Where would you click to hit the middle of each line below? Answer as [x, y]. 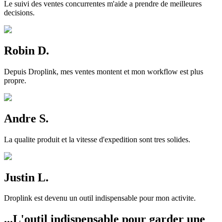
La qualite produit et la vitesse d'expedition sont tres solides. [97, 139]
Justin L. [26, 177]
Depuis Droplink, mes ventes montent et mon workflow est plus [104, 71]
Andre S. [26, 118]
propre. [15, 80]
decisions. [19, 12]
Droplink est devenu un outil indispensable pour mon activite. [100, 198]
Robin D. [27, 50]
